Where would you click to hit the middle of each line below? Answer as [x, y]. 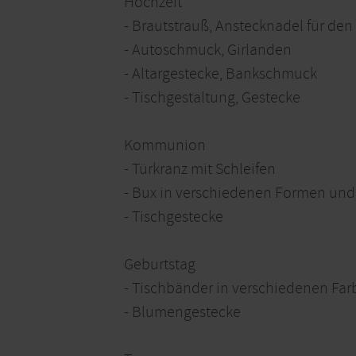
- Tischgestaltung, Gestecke [212, 98]
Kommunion [165, 145]
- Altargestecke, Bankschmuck [221, 74]
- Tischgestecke [174, 217]
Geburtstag [160, 265]
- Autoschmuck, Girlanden [208, 50]
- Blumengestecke [182, 312]
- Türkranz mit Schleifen [200, 169]
